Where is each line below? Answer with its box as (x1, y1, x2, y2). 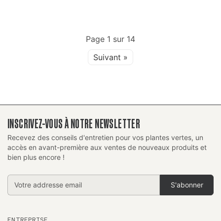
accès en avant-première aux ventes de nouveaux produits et (7, 143, 207, 151)
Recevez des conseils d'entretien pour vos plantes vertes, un (7, 133, 203, 142)
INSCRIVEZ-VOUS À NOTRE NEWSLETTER (7, 116, 141, 130)
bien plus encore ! (7, 152, 65, 161)
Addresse (7, 175, 42, 185)
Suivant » (93, 52, 128, 62)
